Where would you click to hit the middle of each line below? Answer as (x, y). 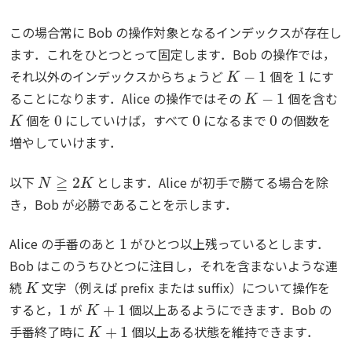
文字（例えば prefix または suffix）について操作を (185, 287)
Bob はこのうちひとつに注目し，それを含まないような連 (174, 265)
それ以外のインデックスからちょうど (118, 77)
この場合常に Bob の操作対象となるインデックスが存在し (176, 33)
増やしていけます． (66, 143)
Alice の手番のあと (64, 243)
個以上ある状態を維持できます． (224, 331)
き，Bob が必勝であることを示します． (123, 204)
